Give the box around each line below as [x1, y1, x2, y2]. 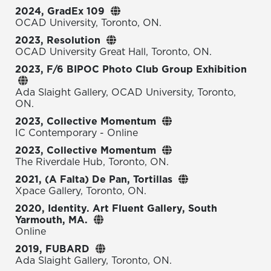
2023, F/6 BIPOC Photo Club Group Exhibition [15, 62, 247, 76]
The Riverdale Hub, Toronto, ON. [15, 155, 169, 169]
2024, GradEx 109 [15, 4, 105, 18]
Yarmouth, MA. [15, 213, 88, 227]
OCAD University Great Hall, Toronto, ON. [15, 45, 212, 59]
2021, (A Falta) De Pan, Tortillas [15, 172, 172, 186]
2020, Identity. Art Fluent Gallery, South [15, 201, 217, 215]
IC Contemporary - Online [15, 126, 138, 140]
